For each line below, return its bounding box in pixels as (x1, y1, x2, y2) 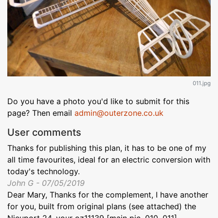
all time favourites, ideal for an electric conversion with (7, 155, 210, 165)
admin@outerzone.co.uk (74, 108, 163, 118)
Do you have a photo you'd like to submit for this (7, 96, 189, 107)
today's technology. (7, 166, 80, 177)
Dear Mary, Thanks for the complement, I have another (7, 190, 208, 200)
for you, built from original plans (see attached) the (7, 201, 196, 212)
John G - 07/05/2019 (7, 178, 85, 188)
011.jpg (193, 80, 211, 87)
